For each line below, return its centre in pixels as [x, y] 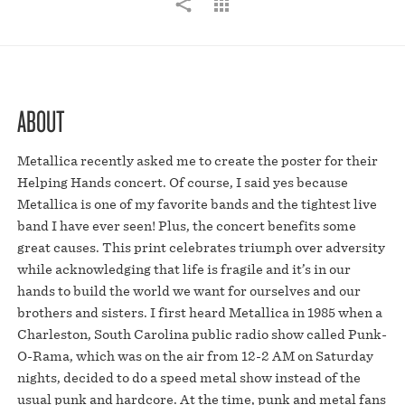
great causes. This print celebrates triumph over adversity [201, 247]
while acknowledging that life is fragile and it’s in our [184, 268]
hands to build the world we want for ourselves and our [188, 290]
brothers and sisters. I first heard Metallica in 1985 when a [199, 312]
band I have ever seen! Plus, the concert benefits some [186, 225]
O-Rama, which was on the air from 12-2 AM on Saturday [195, 355]
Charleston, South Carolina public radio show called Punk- [202, 334]
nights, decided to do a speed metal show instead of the [188, 377]
